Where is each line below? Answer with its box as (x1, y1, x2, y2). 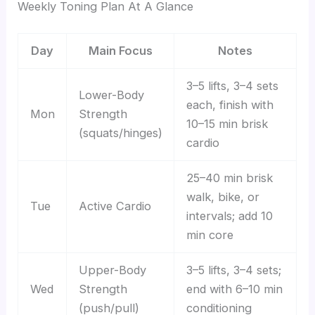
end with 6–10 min (186, 282, 283, 297)
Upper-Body (78, 263, 146, 278)
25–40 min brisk (186, 171, 273, 186)
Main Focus (88, 44, 153, 58)
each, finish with (186, 98, 274, 112)
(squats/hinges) (78, 126, 162, 141)
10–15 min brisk (186, 117, 268, 131)
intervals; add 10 (186, 209, 273, 224)
